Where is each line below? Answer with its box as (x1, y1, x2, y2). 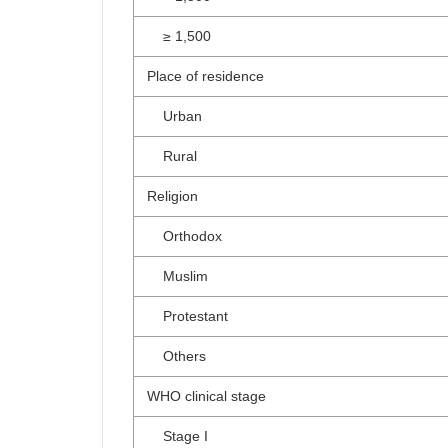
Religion (147, 188, 198, 204)
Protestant (147, 308, 228, 324)
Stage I (147, 428, 208, 444)
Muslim (147, 268, 208, 284)
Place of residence (147, 68, 264, 84)
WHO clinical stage (147, 388, 266, 404)
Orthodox (147, 228, 222, 244)
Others (147, 348, 206, 364)
